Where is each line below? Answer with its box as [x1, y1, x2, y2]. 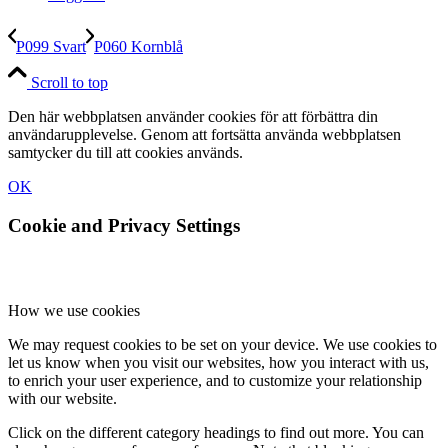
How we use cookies [8, 301, 140, 319]
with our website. [8, 389, 117, 407]
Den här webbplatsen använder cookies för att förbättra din [8, 108, 378, 126]
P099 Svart [16, 38, 86, 56]
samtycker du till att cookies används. [8, 144, 243, 162]
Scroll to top [31, 74, 108, 92]
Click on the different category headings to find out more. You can [8, 423, 424, 441]
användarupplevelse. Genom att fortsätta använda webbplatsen [8, 126, 401, 144]
